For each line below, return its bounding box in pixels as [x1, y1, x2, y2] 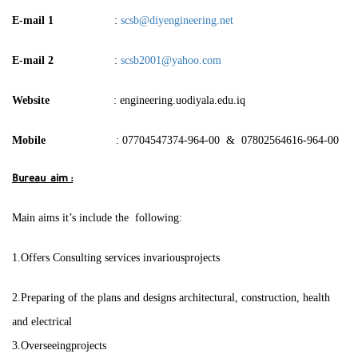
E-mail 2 [12, 54, 114, 66]
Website [12, 94, 113, 106]
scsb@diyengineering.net [121, 14, 233, 26]
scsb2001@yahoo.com [121, 54, 221, 66]
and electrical [12, 316, 72, 328]
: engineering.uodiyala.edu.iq [113, 94, 245, 106]
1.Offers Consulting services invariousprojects [12, 252, 220, 264]
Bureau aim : [12, 174, 73, 185]
